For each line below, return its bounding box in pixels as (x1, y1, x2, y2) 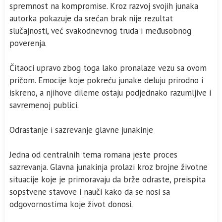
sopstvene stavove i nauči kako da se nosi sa (9, 186, 170, 197)
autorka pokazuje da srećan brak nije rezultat (9, 13, 173, 24)
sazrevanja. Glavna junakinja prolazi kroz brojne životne (9, 162, 208, 172)
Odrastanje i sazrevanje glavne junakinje (9, 124, 153, 135)
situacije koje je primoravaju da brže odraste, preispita (9, 174, 206, 185)
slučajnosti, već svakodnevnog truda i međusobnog (9, 25, 191, 36)
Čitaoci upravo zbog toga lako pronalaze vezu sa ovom (9, 62, 207, 73)
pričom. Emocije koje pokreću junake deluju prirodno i (9, 75, 203, 86)
